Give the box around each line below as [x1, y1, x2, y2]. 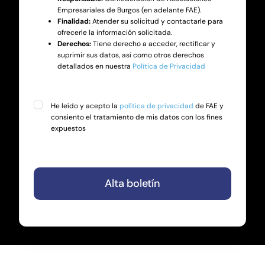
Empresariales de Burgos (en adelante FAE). [57, 5, 201, 15]
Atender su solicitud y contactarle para [90, 17, 223, 27]
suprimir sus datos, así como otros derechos [57, 50, 204, 60]
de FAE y [193, 101, 224, 111]
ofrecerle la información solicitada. [57, 28, 172, 38]
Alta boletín [105, 176, 160, 191]
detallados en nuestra [57, 62, 132, 72]
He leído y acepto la [50, 101, 119, 111]
